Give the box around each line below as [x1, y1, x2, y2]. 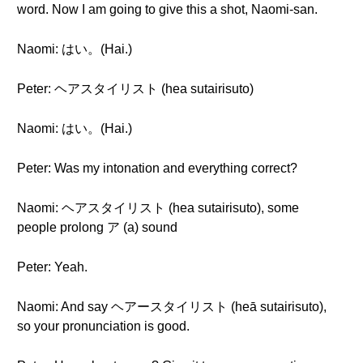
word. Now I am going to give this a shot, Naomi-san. [17, 2, 318, 16]
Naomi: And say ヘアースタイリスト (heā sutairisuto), [17, 300, 327, 314]
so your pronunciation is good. [17, 319, 190, 333]
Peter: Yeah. [17, 260, 88, 274]
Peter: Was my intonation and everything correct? [17, 161, 297, 175]
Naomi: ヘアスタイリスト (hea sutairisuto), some [17, 201, 299, 215]
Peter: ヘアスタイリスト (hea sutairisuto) [17, 82, 254, 96]
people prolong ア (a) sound [17, 220, 177, 234]
